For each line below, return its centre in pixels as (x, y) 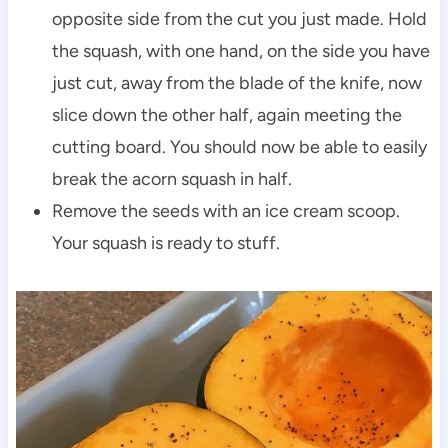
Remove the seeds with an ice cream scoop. (225, 210)
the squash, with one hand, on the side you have (240, 50)
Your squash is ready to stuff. (165, 242)
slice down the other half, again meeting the (226, 114)
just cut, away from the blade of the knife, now (236, 82)
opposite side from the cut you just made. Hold (239, 18)
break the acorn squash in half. (171, 178)
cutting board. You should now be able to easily (239, 146)
